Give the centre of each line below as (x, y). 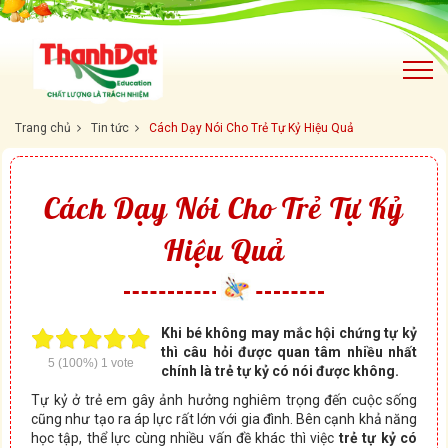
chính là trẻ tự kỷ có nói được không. (281, 371)
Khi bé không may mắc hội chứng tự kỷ (289, 333)
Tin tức (110, 128)
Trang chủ (43, 128)
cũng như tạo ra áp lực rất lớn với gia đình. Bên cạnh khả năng (224, 419)
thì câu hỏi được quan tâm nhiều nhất (289, 352)
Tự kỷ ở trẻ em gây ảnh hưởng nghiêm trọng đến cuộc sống (224, 400)
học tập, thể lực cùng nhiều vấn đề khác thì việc (185, 438)
